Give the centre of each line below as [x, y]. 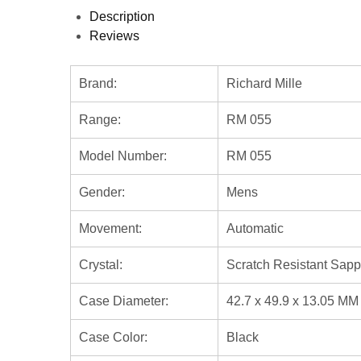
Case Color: [113, 337]
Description [122, 16]
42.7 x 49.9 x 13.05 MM [293, 301]
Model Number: [123, 156]
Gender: [102, 192]
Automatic [255, 228]
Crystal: [101, 264]
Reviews [114, 35]
